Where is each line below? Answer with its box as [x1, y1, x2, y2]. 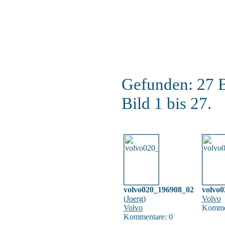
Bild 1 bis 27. [121, 94, 211, 113]
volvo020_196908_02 [123, 185, 194, 194]
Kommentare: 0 [123, 212, 173, 221]
